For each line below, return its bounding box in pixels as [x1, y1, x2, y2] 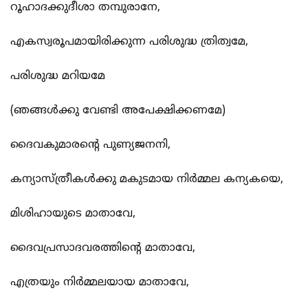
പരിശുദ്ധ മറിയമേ [10, 69, 105, 84]
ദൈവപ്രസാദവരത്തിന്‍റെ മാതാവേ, [10, 241, 195, 256]
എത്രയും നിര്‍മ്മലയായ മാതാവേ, [10, 276, 189, 290]
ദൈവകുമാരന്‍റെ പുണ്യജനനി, [10, 138, 170, 153]
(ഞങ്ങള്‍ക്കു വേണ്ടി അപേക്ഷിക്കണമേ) [10, 104, 225, 118]
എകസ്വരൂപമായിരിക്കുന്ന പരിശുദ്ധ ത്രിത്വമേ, [10, 35, 248, 49]
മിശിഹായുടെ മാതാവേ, [10, 207, 135, 221]
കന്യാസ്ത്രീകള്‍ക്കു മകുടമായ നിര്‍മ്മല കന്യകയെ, [10, 173, 283, 187]
